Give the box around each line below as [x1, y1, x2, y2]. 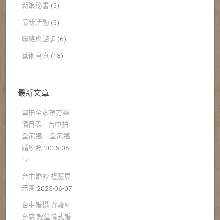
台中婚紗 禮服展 [22, 172, 71, 181]
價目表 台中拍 [22, 120, 69, 129]
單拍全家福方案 [22, 109, 70, 117]
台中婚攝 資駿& [22, 201, 69, 209]
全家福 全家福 [22, 132, 70, 140]
